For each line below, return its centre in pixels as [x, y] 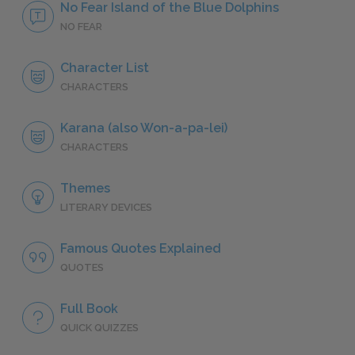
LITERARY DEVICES [106, 208]
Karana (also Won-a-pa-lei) [144, 128]
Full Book [89, 309]
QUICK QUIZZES [99, 328]
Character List [105, 68]
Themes [85, 189]
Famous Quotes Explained [141, 249]
